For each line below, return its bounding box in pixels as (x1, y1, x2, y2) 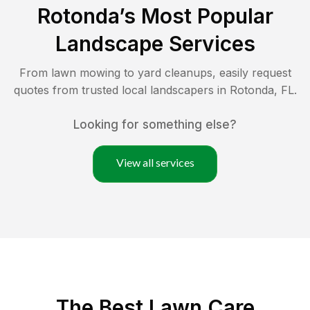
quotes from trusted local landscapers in (13, 82, 230, 97)
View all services (116, 155, 194, 169)
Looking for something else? (73, 117, 237, 131)
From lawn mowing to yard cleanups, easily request (19, 65, 291, 80)
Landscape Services (55, 30, 255, 56)
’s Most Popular (118, 3, 273, 28)
